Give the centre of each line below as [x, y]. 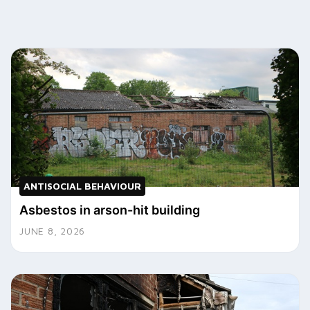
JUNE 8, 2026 [52, 231]
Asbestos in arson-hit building [110, 210]
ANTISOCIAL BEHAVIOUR [82, 186]
